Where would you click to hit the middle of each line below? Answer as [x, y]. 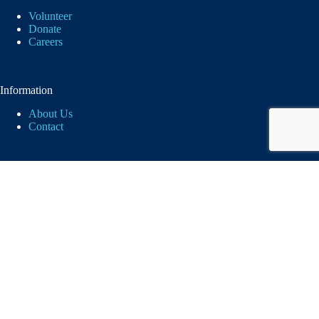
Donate [45, 29]
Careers [46, 42]
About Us [51, 114]
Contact [46, 127]
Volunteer [50, 16]
